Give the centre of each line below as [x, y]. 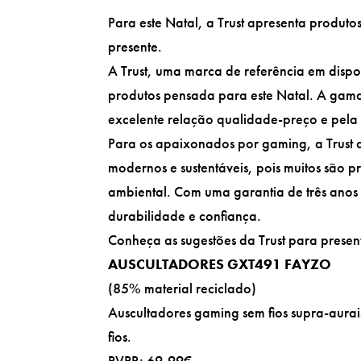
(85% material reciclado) [183, 288]
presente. [135, 46]
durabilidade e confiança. [185, 215]
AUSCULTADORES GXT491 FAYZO [220, 263]
